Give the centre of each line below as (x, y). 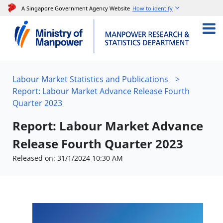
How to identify (153, 8)
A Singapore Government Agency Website (76, 8)
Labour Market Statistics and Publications (90, 79)
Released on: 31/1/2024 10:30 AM (68, 158)
